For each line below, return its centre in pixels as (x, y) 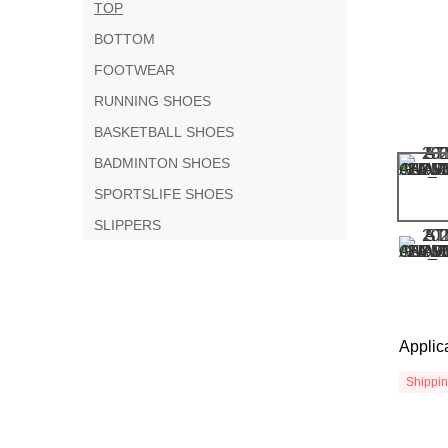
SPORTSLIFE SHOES (163, 193)
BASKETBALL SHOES (164, 131)
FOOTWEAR (134, 69)
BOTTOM (124, 38)
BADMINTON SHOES (162, 162)
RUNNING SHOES (152, 100)
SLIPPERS (127, 224)
